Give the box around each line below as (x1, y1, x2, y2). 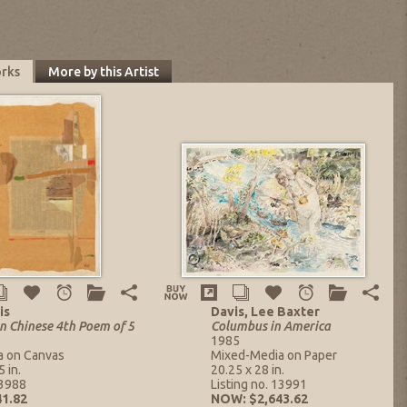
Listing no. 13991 (210, 377, 307, 392)
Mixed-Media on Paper (210, 348, 337, 363)
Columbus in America (210, 319, 331, 334)
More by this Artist (47, 64, 159, 79)
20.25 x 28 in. (210, 362, 284, 378)
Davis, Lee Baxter (210, 304, 320, 320)
